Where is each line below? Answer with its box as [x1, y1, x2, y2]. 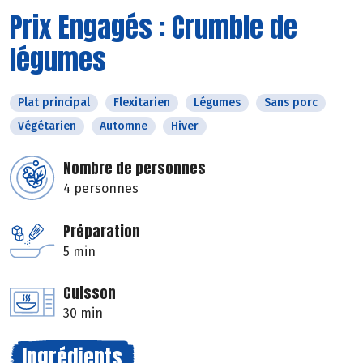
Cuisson [63, 281, 116, 304]
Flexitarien [113, 95, 170, 109]
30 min [63, 305, 103, 321]
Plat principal [18, 95, 90, 109]
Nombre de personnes [63, 156, 206, 179]
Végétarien [18, 118, 76, 133]
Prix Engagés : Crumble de [10, 6, 297, 48]
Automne [100, 118, 147, 133]
